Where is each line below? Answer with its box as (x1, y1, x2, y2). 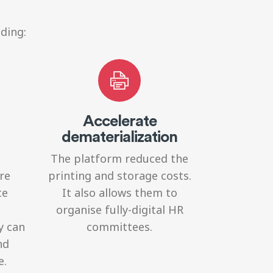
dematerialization (62, 125, 177, 146)
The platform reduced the (51, 151, 188, 166)
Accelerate (82, 109, 157, 130)
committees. (87, 219, 152, 234)
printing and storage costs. (48, 168, 191, 183)
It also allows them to (62, 185, 177, 200)
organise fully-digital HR (55, 202, 183, 217)
